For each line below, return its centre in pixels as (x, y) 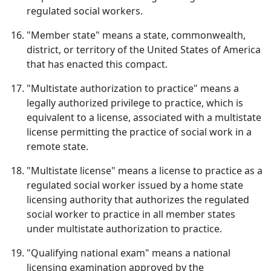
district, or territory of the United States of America (144, 50)
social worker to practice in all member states (131, 214)
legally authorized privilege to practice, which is (135, 103)
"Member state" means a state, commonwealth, (136, 35)
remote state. (57, 146)
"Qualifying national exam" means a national (129, 253)
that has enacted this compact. (97, 64)
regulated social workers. (85, 11)
